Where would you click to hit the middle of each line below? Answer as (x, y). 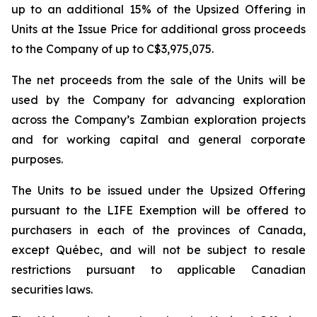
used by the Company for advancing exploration (158, 100)
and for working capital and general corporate (158, 139)
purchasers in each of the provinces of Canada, (158, 230)
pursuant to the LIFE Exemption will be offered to (158, 210)
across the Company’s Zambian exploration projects (158, 120)
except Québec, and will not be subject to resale (158, 250)
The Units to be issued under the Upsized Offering (158, 190)
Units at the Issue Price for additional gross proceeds (158, 29)
